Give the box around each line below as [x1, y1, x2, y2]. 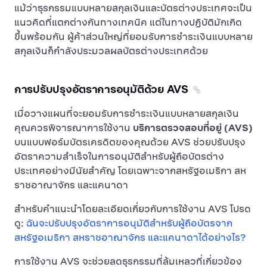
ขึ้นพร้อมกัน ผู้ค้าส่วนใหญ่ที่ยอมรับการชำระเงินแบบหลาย [14, 30, 253, 42]
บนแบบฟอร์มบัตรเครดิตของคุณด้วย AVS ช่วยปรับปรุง [14, 136, 246, 148]
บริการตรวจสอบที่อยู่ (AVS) [133, 122, 253, 133]
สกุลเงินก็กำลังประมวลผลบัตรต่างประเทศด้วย [14, 45, 208, 57]
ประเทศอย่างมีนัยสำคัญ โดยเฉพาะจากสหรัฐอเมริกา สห [14, 164, 246, 176]
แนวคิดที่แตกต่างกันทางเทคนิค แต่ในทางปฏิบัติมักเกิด [14, 16, 242, 28]
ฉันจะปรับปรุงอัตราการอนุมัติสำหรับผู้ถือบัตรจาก [26, 217, 232, 229]
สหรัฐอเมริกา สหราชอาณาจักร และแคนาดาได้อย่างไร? [14, 231, 246, 243]
